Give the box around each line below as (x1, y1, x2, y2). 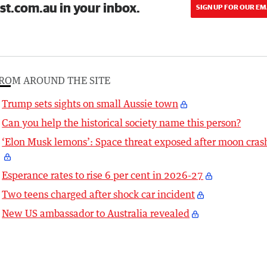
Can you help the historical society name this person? (2, 117, 241, 129)
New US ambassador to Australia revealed (2, 207, 190, 220)
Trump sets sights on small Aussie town (2, 98, 179, 110)
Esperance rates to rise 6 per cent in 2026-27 (2, 169, 204, 182)
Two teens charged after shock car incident (2, 188, 195, 201)
